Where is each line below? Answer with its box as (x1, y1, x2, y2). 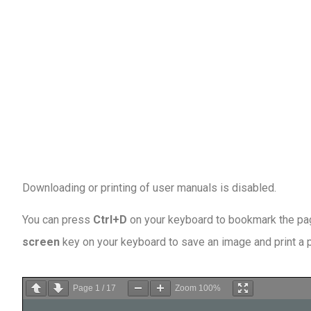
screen (22, 235, 60, 249)
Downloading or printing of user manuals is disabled (22, 181, 274, 195)
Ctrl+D (93, 213, 127, 227)
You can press (22, 213, 93, 227)
